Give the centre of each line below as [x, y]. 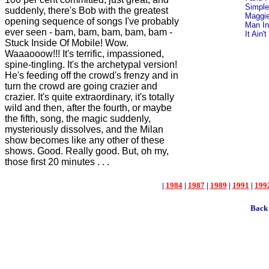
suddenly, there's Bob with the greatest [86, 11]
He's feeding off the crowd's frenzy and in [92, 75]
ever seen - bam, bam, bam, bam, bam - [89, 32]
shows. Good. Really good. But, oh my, [87, 151]
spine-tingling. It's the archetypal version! [91, 65]
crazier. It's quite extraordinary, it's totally [89, 97]
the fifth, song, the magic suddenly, [78, 119]
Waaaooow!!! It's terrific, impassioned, [84, 54]
